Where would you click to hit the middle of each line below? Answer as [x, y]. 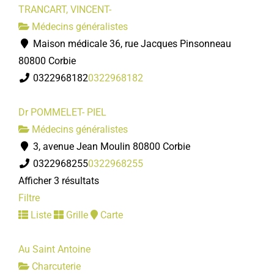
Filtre [29, 198]
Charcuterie [55, 266]
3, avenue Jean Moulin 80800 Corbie [110, 146]
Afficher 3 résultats [59, 181]
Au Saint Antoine [54, 249]
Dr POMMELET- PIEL [62, 112]
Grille [76, 215]
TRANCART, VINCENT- [65, 9]
